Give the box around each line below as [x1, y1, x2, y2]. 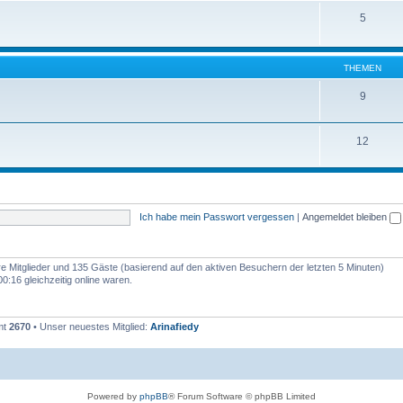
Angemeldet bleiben [301, 210, 390, 222]
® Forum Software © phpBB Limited [168, 390, 316, 401]
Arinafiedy [150, 321, 199, 332]
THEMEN [344, 63, 381, 73]
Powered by [87, 390, 139, 401]
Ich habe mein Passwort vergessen [139, 210, 294, 222]
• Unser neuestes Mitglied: [31, 321, 150, 332]
